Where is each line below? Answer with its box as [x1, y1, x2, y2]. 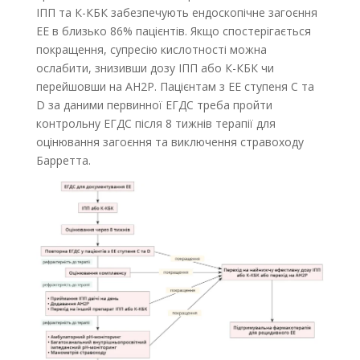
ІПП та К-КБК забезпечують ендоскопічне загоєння [35, 5, 317, 21]
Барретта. [35, 153, 91, 169]
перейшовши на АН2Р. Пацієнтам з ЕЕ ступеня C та [35, 79, 314, 95]
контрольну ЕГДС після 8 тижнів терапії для [35, 116, 276, 132]
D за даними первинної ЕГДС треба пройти [35, 97, 272, 113]
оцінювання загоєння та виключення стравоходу [35, 134, 304, 150]
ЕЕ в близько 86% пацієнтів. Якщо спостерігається [35, 23, 311, 39]
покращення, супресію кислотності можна [35, 42, 267, 58]
